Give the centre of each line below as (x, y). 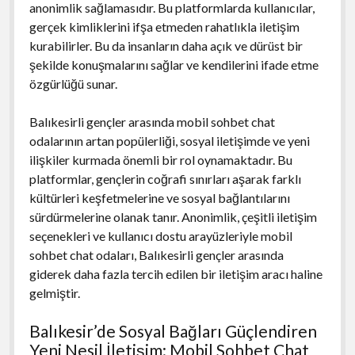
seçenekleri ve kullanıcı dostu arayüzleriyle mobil (160, 235)
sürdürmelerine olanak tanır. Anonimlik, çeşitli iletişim (173, 216)
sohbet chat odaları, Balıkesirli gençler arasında (156, 254)
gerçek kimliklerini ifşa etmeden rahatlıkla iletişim (164, 26)
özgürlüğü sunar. (73, 83)
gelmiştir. (54, 292)
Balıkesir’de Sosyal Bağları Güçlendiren (173, 330)
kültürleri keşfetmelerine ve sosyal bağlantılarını (159, 197)
